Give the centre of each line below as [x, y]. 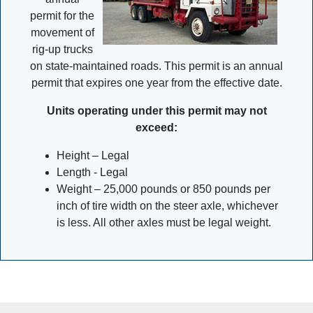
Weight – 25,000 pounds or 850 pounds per [163, 189]
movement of [62, 32]
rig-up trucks [62, 49]
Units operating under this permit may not [156, 111]
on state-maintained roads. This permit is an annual [156, 66]
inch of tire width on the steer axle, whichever [167, 206]
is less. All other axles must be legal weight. [164, 223]
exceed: [156, 128]
